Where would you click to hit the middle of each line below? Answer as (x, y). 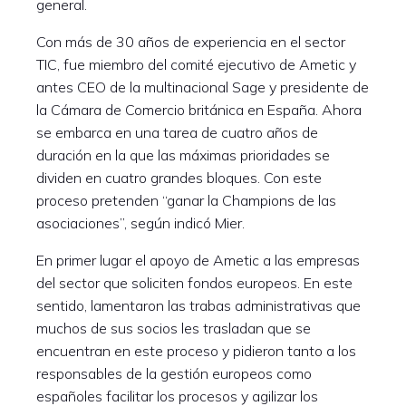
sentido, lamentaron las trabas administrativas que (198, 305)
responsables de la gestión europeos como (174, 373)
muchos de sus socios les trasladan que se (174, 328)
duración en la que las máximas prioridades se (183, 155)
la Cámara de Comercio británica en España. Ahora (199, 110)
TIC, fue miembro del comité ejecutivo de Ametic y (196, 64)
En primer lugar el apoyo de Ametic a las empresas (198, 260)
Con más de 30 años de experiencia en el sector (191, 42)
